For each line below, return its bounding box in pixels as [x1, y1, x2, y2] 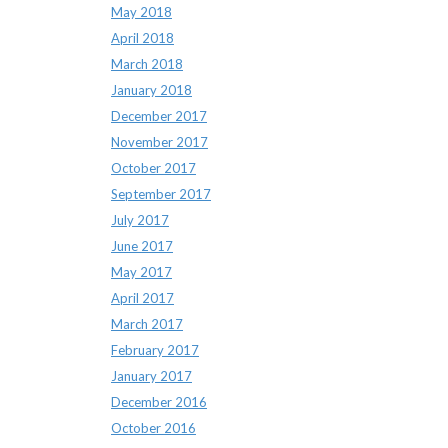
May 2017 [111, 264, 172, 280]
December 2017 [111, 108, 207, 124]
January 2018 [111, 82, 192, 98]
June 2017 [111, 238, 173, 254]
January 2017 [111, 368, 192, 384]
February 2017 [111, 342, 199, 358]
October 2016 [111, 420, 196, 436]
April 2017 [111, 290, 174, 306]
